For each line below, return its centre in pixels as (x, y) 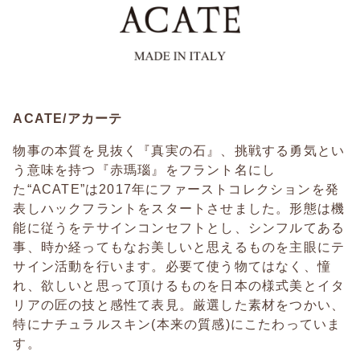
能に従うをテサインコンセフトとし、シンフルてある (179, 228)
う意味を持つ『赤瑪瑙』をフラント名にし (145, 170)
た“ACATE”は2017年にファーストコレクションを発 (176, 190)
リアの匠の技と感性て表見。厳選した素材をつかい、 (179, 305)
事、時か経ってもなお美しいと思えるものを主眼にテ (179, 247)
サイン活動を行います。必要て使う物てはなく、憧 (172, 267)
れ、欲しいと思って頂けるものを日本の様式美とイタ (179, 286)
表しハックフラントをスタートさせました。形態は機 (179, 209)
